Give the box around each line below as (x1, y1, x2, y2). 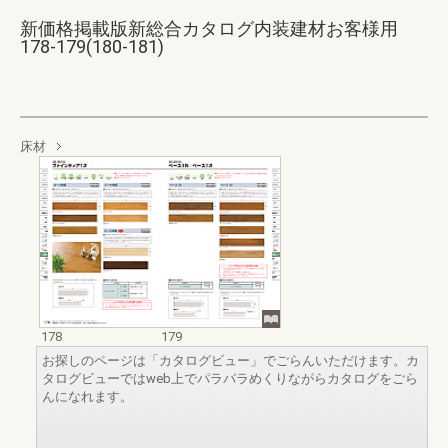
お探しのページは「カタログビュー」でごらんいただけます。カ (42, 352, 419, 368)
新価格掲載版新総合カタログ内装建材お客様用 (20, 18, 398, 39)
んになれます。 (42, 388, 133, 404)
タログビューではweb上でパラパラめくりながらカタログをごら (42, 370, 418, 386)
